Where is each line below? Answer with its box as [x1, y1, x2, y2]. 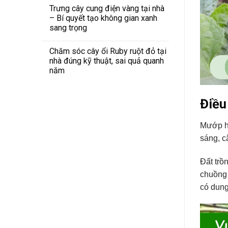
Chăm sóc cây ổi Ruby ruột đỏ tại [49, 46, 166, 56]
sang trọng [49, 23, 87, 33]
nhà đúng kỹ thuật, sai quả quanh [49, 56, 164, 66]
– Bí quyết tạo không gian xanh [49, 13, 157, 23]
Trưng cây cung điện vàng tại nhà [49, 4, 164, 13]
